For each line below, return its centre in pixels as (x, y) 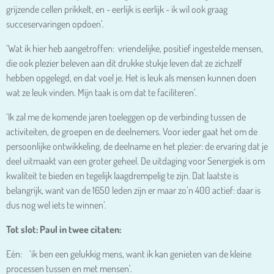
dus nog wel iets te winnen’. (56, 205)
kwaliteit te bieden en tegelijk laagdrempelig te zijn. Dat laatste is (122, 175)
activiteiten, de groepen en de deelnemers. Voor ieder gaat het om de (132, 131)
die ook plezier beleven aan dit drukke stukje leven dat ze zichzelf (124, 63)
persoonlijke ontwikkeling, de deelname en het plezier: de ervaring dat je (137, 146)
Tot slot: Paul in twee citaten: (64, 229)
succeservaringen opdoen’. (55, 24)
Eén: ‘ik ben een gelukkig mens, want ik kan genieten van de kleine (129, 254)
